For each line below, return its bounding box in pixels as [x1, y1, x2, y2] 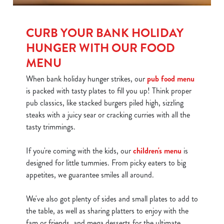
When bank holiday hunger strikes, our [26, 73, 147, 84]
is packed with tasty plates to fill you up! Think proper [26, 85, 191, 96]
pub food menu [147, 73, 194, 84]
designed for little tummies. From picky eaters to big [26, 157, 186, 168]
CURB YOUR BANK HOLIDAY [26, 24, 183, 41]
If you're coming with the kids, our [26, 145, 133, 156]
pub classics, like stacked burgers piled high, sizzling [26, 97, 183, 108]
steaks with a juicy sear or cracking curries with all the [26, 109, 190, 120]
